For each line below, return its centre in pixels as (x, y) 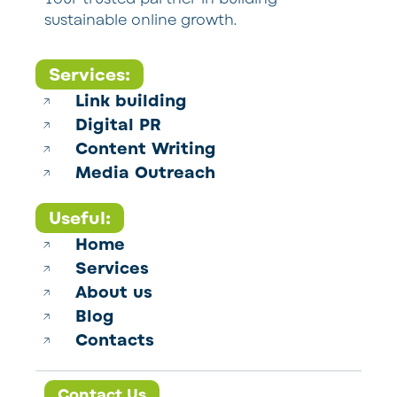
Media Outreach (145, 172)
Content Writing (145, 148)
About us (113, 292)
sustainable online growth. (140, 21)
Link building (131, 101)
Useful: (80, 218)
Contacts (114, 340)
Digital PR (118, 125)
